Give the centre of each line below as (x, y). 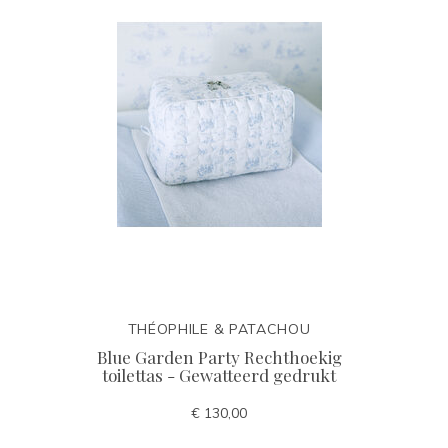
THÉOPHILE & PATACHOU (219, 329)
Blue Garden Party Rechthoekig (219, 357)
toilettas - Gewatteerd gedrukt (219, 375)
